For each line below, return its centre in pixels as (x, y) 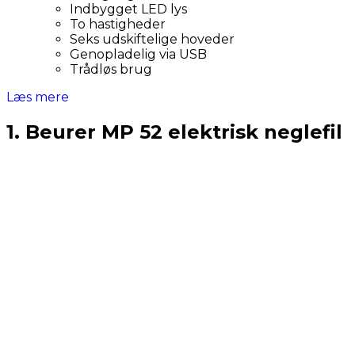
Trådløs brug (111, 69)
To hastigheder (118, 24)
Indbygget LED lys (128, 9)
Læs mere (38, 97)
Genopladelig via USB (138, 54)
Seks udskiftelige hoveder (152, 39)
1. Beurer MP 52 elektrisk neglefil (174, 132)
